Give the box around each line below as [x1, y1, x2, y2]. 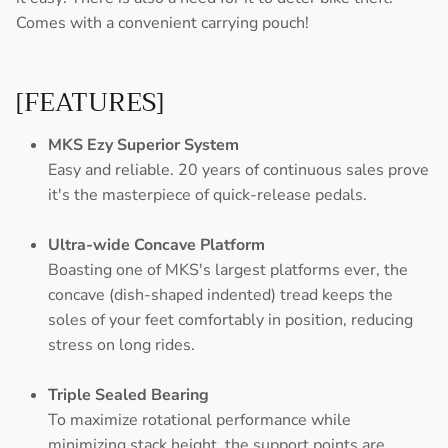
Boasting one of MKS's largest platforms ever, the [48, 259, 408, 282]
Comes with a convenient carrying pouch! [16, 12, 309, 35]
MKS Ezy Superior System [48, 134, 239, 157]
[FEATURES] [16, 80, 164, 126]
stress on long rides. [48, 334, 195, 357]
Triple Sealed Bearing [48, 384, 209, 407]
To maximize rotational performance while [48, 409, 351, 432]
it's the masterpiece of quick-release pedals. [48, 184, 367, 207]
